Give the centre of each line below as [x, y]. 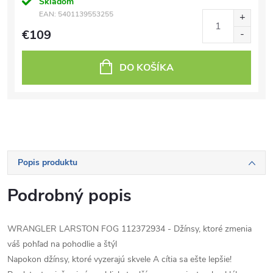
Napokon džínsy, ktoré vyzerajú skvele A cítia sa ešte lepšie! [119, 259]
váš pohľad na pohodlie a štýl [62, 244]
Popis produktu [48, 162]
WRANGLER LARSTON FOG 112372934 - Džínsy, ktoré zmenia [129, 229]
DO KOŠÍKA [147, 68]
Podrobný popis [69, 196]
